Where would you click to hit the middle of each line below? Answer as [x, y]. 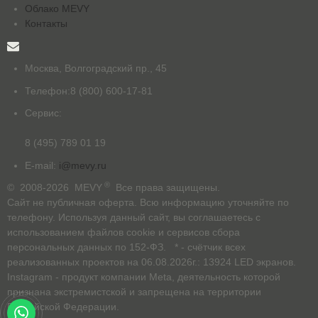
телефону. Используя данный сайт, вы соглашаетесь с [134, 218]
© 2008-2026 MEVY [55, 188]
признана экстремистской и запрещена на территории [134, 292]
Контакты [46, 24]
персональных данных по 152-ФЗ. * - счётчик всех [126, 247]
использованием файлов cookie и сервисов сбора [124, 232]
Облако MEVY [57, 9]
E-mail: [42, 165]
